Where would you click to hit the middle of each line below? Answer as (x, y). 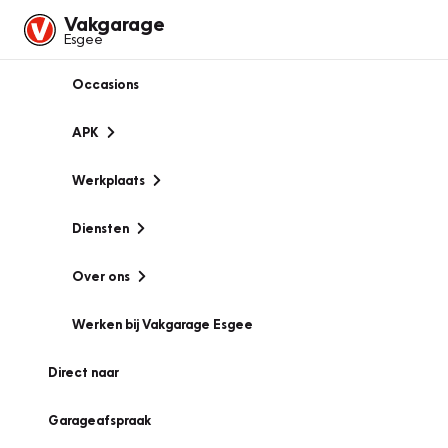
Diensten (100, 228)
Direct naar (83, 372)
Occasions (105, 84)
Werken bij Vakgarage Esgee (162, 324)
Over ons (101, 276)
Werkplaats (108, 180)
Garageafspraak (99, 420)
